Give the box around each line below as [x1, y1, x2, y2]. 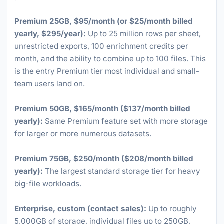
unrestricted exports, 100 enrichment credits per [14, 41, 188, 51]
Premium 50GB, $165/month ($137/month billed [14, 104, 190, 113]
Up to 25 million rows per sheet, [86, 29, 201, 38]
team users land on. [14, 79, 85, 88]
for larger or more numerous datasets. [14, 129, 151, 138]
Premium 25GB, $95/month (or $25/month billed [14, 16, 193, 26]
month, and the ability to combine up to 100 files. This [14, 54, 206, 63]
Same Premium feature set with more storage [43, 116, 208, 126]
